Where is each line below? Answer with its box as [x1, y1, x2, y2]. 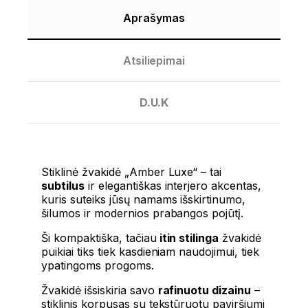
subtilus [41, 179, 85, 193]
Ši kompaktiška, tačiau [41, 231, 157, 245]
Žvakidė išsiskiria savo [41, 283, 158, 298]
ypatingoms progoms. [41, 258, 154, 273]
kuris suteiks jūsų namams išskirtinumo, [41, 192, 246, 207]
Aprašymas [123, 11, 185, 25]
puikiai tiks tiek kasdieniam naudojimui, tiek [41, 245, 260, 259]
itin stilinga [156, 231, 219, 245]
